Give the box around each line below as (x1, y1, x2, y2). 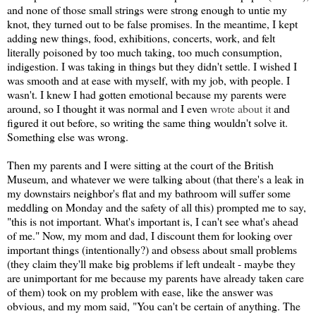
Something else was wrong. (7, 128, 128, 144)
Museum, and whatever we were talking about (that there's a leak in (7, 171, 304, 186)
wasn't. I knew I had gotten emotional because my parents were (7, 86, 286, 102)
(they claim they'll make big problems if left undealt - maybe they (7, 255, 296, 271)
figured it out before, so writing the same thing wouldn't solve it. (7, 114, 288, 130)
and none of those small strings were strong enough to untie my (7, 1, 287, 17)
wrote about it (210, 100, 271, 116)
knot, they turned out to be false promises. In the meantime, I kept (7, 16, 298, 31)
